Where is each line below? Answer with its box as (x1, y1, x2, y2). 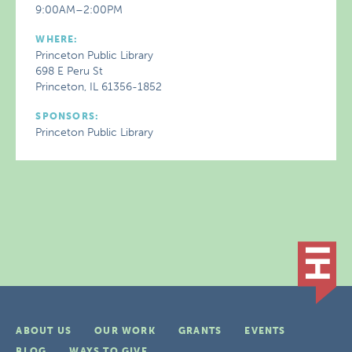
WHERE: (35, 34, 79, 45)
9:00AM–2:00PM (35, 3, 123, 16)
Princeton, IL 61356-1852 (35, 80, 163, 93)
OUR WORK (94, 325, 156, 336)
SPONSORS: (35, 111, 100, 122)
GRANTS (178, 325, 222, 336)
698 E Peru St (35, 64, 104, 78)
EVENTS (244, 325, 286, 336)
